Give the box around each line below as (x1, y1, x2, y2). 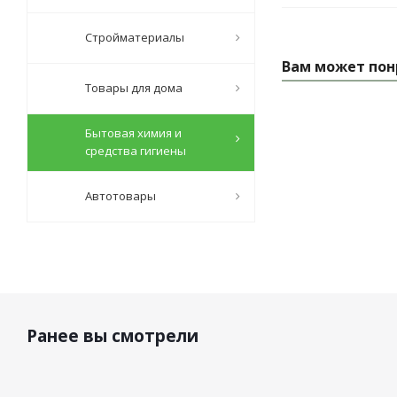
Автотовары (85, 188, 156, 204)
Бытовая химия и (85, 125, 182, 141)
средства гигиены (85, 143, 186, 159)
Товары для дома (85, 80, 183, 96)
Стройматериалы (85, 29, 184, 45)
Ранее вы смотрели (27, 324, 198, 347)
